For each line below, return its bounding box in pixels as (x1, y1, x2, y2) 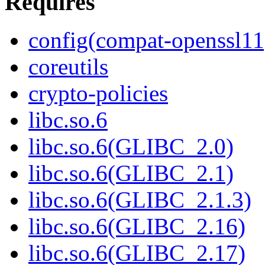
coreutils (28, 54, 108, 80)
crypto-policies (28, 80, 168, 106)
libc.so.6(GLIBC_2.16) (28, 214, 245, 240)
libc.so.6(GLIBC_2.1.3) (28, 187, 251, 213)
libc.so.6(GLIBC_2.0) (28, 134, 234, 160)
